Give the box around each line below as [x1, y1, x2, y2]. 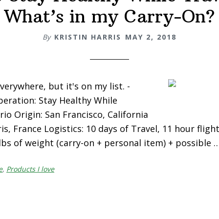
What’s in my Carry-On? [4, 5, 215, 27]
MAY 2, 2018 [125, 32, 176, 42]
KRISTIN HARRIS [54, 32, 121, 42]
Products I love [6, 164, 54, 174]
